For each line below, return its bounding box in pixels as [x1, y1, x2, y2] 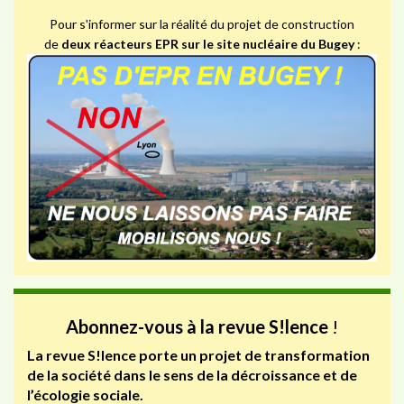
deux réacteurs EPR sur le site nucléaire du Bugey [60, 35, 354, 51]
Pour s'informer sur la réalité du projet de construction [50, 15, 354, 32]
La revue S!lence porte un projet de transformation [27, 345, 370, 363]
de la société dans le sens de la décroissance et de [27, 365, 357, 383]
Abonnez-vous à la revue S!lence [66, 315, 328, 337]
